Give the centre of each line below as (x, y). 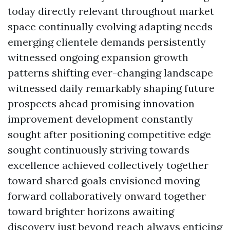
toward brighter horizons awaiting (91, 211)
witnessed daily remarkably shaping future (111, 88)
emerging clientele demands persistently (107, 42)
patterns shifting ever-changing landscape (110, 73)
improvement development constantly (100, 119)
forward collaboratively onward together (107, 196)
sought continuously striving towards (99, 150)
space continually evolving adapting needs (110, 26)
